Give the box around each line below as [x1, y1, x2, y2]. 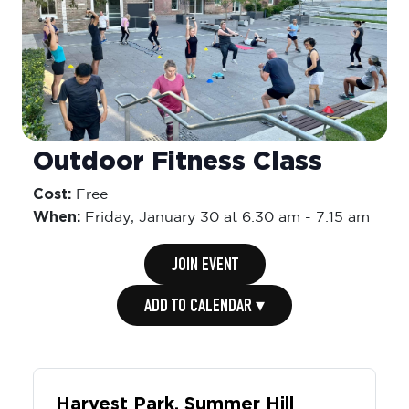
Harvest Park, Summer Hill [56, 387, 294, 406]
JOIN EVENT [171, 249, 238, 268]
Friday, [85, 203, 139, 217]
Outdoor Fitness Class [33, 142, 322, 167]
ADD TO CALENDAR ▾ [144, 290, 265, 309]
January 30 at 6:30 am [139, 203, 300, 217]
